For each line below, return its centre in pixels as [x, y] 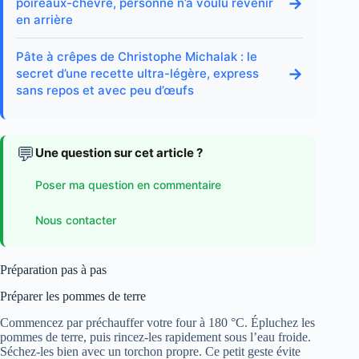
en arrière [44, 20]
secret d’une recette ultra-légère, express [137, 74]
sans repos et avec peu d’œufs [105, 91]
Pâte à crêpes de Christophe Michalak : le [137, 57]
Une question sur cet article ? [119, 153]
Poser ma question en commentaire [128, 184]
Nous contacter [76, 220]
